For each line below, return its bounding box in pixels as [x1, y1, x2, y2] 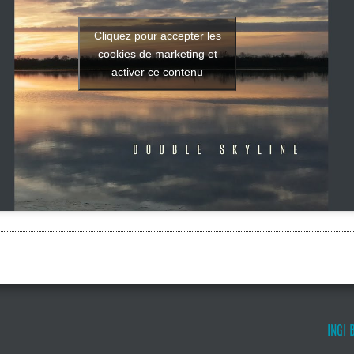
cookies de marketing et [97, 47, 217, 60]
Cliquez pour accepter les [93, 28, 221, 42]
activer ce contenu [111, 65, 203, 78]
